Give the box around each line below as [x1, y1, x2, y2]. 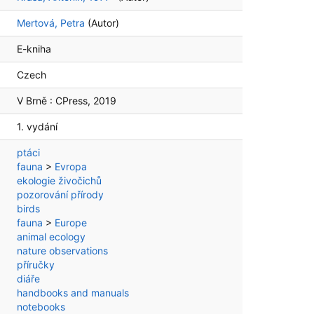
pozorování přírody [17, 189, 104, 200]
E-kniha [17, 43, 51, 55]
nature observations [17, 245, 108, 257]
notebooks [17, 301, 65, 313]
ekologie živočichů [17, 175, 102, 186]
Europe [55, 217, 87, 228]
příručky [17, 259, 55, 271]
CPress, [55, 95, 90, 107]
